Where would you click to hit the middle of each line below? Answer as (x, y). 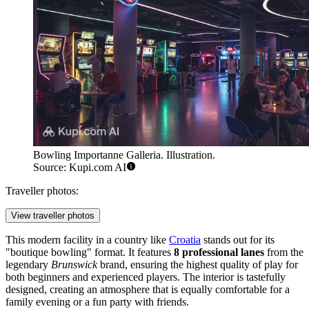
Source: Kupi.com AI (80, 168)
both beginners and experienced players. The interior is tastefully (146, 277)
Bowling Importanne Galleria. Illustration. (124, 155)
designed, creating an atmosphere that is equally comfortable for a (148, 290)
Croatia (185, 240)
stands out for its (238, 240)
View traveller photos (53, 216)
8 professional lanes (219, 252)
